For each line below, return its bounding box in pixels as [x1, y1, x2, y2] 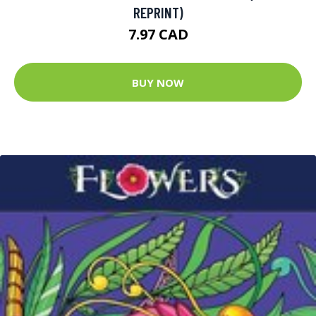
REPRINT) [133, 4, 183, 22]
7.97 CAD [128, 25, 188, 44]
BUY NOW [132, 75, 184, 90]
